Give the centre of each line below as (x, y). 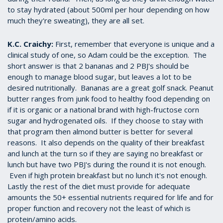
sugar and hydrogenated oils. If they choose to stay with (105, 121)
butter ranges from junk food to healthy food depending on (109, 99)
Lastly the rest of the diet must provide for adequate (99, 186)
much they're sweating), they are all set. (76, 21)
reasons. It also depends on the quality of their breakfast (106, 143)
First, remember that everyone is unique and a (134, 44)
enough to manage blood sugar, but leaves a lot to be (100, 77)
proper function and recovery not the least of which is (99, 208)
